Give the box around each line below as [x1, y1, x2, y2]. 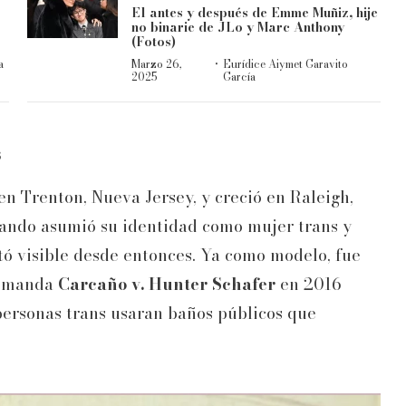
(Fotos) [131, 32, 176, 53]
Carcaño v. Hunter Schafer [58, 272, 275, 297]
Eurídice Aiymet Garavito [222, 55, 348, 73]
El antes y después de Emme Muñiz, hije [131, 3, 378, 24]
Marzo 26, [131, 55, 182, 73]
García [222, 68, 256, 86]
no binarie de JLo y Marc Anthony [131, 17, 344, 38]
